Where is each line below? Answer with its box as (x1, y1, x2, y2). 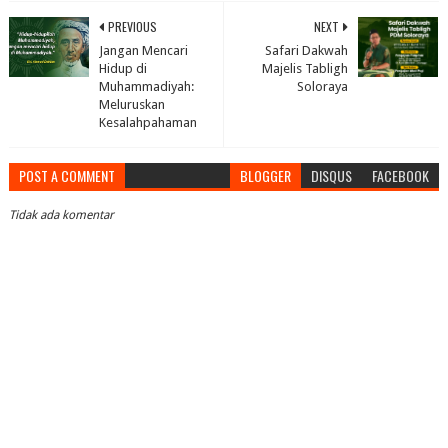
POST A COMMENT (18, 165, 115, 187)
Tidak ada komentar (8, 208, 114, 223)
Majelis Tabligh (262, 61, 349, 77)
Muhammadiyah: (98, 79, 194, 95)
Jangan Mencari (98, 43, 188, 59)
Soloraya (297, 79, 349, 95)
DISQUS (311, 165, 353, 187)
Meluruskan (98, 97, 165, 113)
